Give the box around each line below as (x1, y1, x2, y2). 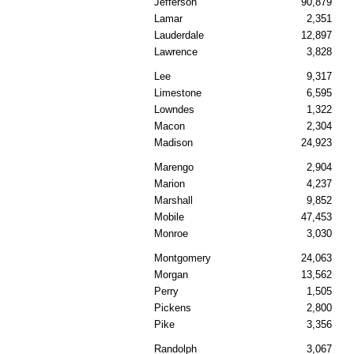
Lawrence (154, 46, 198, 58)
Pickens (154, 302, 191, 314)
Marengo (154, 161, 194, 174)
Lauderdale (154, 29, 204, 42)
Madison (154, 137, 193, 149)
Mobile (154, 211, 184, 224)
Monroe (154, 228, 188, 240)
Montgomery (154, 252, 211, 265)
